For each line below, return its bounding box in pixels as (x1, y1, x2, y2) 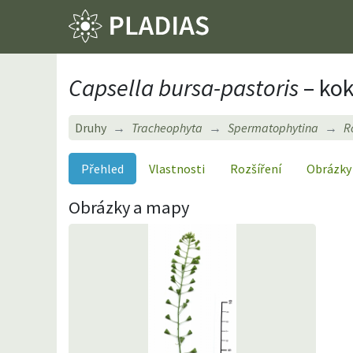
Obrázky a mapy (69, 195, 189, 218)
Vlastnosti (149, 160, 205, 176)
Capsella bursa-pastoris (69, 72, 299, 102)
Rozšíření (230, 160, 281, 176)
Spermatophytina (228, 119, 318, 136)
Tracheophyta (132, 119, 203, 136)
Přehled (81, 160, 124, 176)
